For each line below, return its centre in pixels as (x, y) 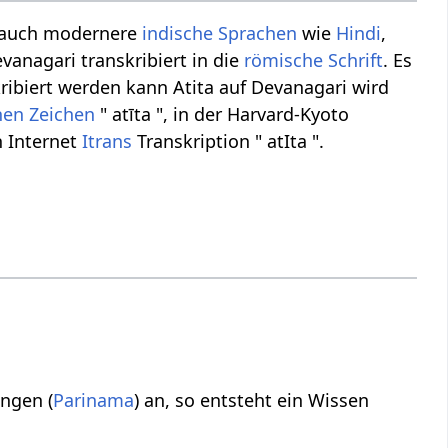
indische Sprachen (220, 33)
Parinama (94, 399)
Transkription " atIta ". (228, 141)
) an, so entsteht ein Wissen (252, 399)
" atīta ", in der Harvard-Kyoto (222, 114)
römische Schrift (314, 60)
